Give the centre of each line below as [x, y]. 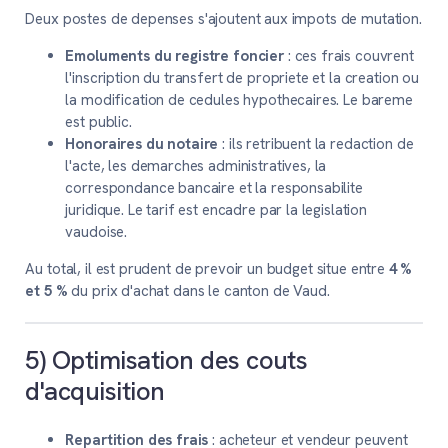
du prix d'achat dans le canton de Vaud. [198, 290]
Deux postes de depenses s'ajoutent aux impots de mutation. [223, 18]
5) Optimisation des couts [166, 360]
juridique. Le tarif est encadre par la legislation [216, 209]
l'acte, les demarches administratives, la [196, 165]
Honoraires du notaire [142, 143]
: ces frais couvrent [348, 55]
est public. [98, 121]
